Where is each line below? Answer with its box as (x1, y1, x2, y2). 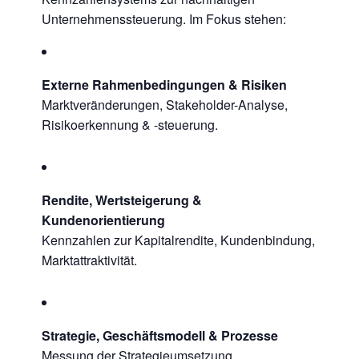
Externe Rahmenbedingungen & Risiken (42, 75, 287, 94)
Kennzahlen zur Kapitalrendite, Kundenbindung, (42, 231, 315, 249)
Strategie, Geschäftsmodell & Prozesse (42, 326, 278, 345)
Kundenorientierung (42, 211, 165, 229)
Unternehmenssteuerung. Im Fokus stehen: (42, 10, 286, 28)
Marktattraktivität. (42, 251, 137, 269)
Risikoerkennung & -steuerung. (42, 115, 218, 134)
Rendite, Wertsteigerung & (42, 191, 202, 209)
